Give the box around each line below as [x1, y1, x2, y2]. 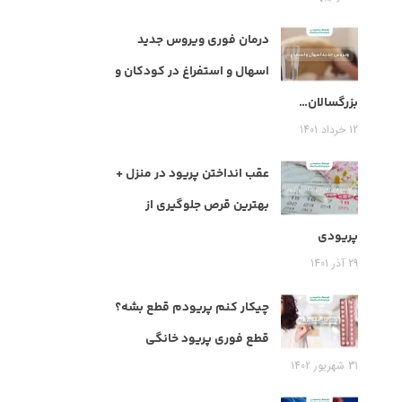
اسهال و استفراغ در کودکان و [115, 62, 269, 83]
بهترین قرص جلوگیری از [145, 196, 269, 216]
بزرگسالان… [299, 93, 358, 114]
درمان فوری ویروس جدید [137, 31, 269, 51]
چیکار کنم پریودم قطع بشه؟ [115, 298, 269, 319]
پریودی [318, 227, 358, 248]
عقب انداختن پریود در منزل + [116, 164, 269, 185]
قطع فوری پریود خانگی [145, 329, 269, 350]
